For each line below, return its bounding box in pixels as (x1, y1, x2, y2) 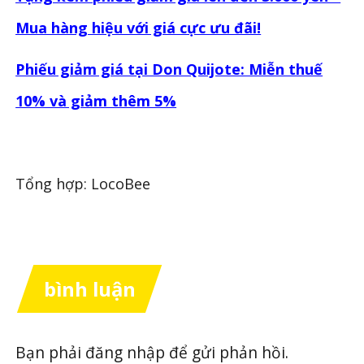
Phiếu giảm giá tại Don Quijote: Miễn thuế (15, 59, 323, 80)
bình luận (43, 275, 136, 302)
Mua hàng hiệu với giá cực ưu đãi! (15, 18, 262, 38)
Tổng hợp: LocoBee (15, 174, 151, 194)
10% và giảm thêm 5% (15, 91, 177, 111)
